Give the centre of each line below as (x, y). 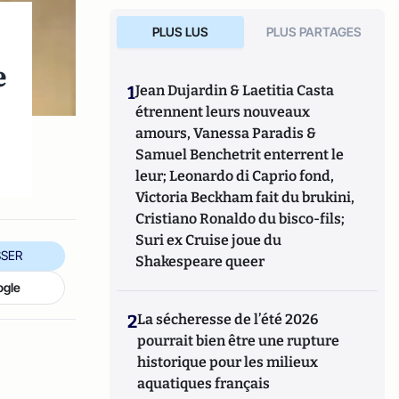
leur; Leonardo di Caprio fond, (235, 176)
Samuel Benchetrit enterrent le (240, 155)
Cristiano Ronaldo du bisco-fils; (240, 219)
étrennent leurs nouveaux (223, 112)
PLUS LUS (180, 32)
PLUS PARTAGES (314, 32)
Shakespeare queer (200, 261)
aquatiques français (204, 383)
